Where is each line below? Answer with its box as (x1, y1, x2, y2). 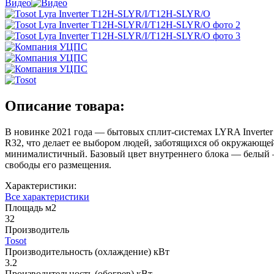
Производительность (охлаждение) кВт (5, 246, 169, 257)
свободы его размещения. (5, 159, 111, 170)
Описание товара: (5, 97, 125, 114)
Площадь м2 (5, 202, 56, 213)
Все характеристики (5, 191, 89, 202)
